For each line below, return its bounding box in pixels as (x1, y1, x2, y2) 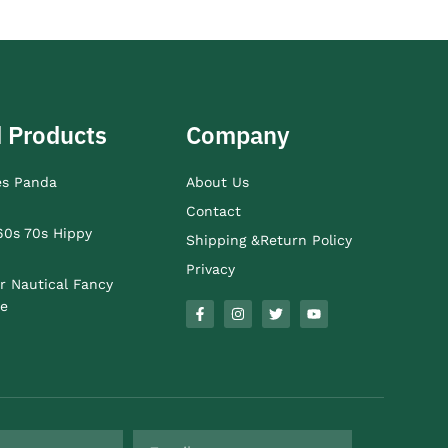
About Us (185, 174, 249, 191)
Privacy (185, 261, 235, 278)
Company (185, 119, 290, 152)
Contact (185, 203, 241, 220)
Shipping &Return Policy (185, 232, 352, 249)
